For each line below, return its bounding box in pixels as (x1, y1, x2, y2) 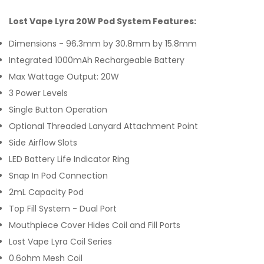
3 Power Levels (9, 87, 68, 99)
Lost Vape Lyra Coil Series (9, 236, 112, 247)
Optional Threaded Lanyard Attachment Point (9, 120, 198, 132)
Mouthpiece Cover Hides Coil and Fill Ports (9, 219, 180, 231)
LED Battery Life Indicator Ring (9, 153, 130, 165)
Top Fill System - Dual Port (9, 203, 117, 214)
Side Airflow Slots (9, 137, 77, 148)
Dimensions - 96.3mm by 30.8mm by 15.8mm (9, 38, 197, 49)
